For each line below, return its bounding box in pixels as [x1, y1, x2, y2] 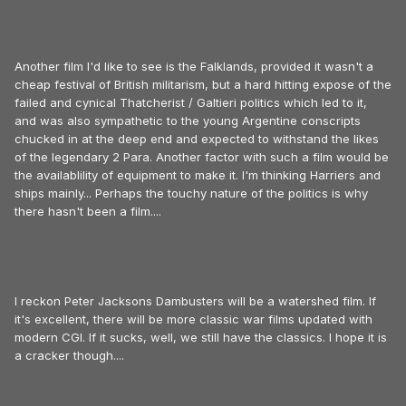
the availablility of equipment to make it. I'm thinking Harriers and [14, 167, 381, 182]
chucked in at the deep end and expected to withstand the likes [14, 130, 379, 146]
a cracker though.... [14, 347, 124, 362]
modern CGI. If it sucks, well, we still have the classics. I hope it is [14, 329, 387, 344]
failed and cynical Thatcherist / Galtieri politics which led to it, [14, 94, 367, 110]
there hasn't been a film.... [14, 203, 161, 218]
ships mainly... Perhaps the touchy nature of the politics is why [14, 185, 368, 200]
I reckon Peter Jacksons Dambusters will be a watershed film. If [14, 293, 376, 308]
